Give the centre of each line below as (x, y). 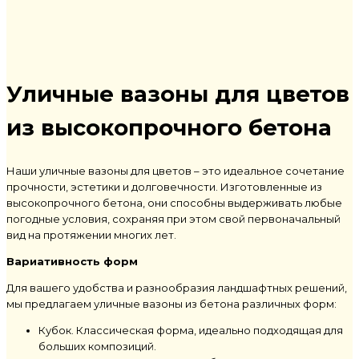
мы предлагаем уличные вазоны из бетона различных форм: (171, 303)
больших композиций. (97, 346)
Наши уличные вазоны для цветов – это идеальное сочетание (175, 170)
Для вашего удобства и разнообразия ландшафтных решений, (177, 287)
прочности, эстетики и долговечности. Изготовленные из (164, 186)
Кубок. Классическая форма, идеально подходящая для (191, 330)
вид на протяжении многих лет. (91, 234)
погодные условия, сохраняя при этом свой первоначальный (173, 218)
